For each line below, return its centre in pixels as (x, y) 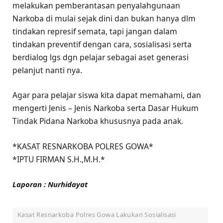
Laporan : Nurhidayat (50, 184)
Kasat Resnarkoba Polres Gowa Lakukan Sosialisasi (97, 214)
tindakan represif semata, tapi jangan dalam (95, 32)
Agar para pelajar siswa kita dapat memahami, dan (107, 95)
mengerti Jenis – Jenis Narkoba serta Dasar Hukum (106, 108)
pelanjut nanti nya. (47, 70)
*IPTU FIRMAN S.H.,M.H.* (59, 159)
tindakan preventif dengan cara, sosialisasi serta (102, 45)
